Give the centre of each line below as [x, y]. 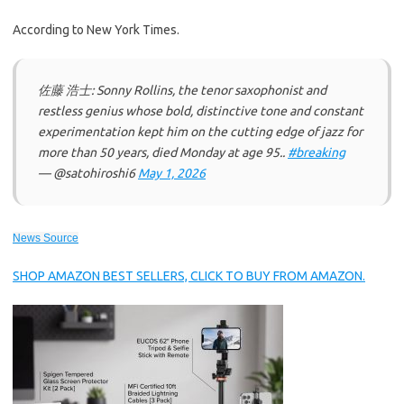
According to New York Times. [96, 30]
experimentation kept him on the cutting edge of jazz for [200, 132]
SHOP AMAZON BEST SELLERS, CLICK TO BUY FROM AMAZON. [189, 276]
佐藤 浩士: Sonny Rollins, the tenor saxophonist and [182, 90]
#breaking [317, 152]
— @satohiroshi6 [88, 173]
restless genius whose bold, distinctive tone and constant [201, 111]
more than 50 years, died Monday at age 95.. [163, 152]
